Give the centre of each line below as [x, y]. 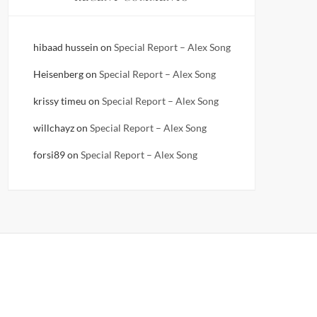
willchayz [53, 128]
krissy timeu [59, 101]
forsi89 [49, 155]
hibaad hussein [65, 47]
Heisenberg [58, 74]
